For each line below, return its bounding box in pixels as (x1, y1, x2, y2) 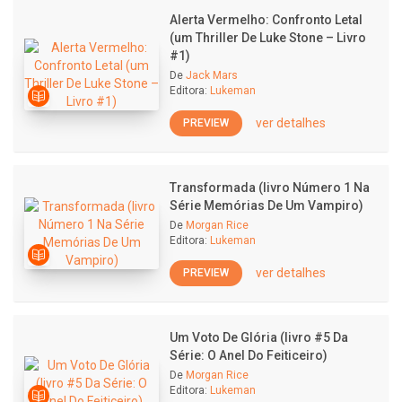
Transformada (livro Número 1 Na (170, 180, 370, 195)
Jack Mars (186, 69, 238, 82)
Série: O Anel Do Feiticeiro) (170, 348, 328, 363)
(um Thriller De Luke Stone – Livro (170, 31, 366, 45)
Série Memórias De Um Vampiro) (170, 198, 363, 213)
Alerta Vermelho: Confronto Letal (170, 13, 363, 27)
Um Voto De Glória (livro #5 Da (170, 330, 348, 345)
